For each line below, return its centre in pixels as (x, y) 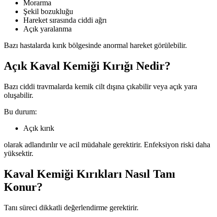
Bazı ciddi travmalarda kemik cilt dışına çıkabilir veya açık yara (101, 86)
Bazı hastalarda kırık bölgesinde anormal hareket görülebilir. (95, 46)
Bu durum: (20, 111)
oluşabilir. (19, 95)
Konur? (23, 187)
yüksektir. (19, 153)
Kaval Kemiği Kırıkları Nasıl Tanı (90, 174)
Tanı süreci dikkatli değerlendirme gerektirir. (71, 207)
